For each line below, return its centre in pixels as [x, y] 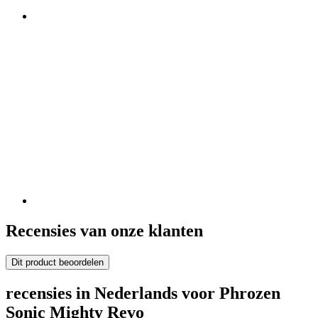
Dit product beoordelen [57, 262]
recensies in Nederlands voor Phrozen [143, 293]
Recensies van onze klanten [104, 231]
